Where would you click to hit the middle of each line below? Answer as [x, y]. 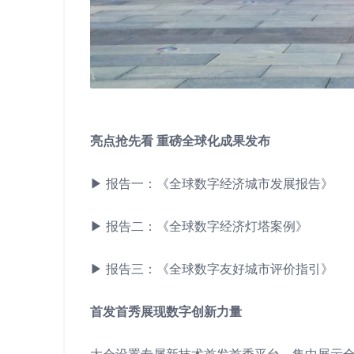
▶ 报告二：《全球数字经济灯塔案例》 [199, 226]
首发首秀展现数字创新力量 [166, 311]
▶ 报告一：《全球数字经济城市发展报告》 [212, 183]
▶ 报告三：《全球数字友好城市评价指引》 [212, 269]
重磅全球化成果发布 [213, 141]
